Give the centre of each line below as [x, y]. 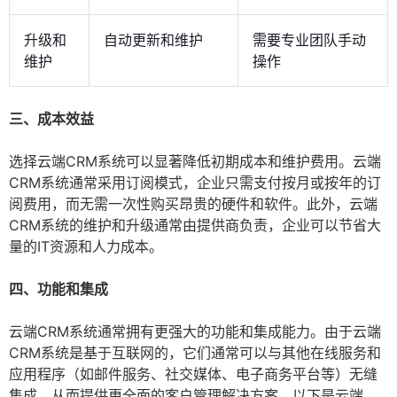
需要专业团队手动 [309, 40]
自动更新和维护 [153, 40]
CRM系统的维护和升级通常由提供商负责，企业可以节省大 [195, 226]
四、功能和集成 [58, 289]
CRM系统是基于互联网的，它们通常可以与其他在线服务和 [195, 353]
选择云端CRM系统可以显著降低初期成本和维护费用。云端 [195, 162]
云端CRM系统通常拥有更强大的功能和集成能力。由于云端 [195, 332]
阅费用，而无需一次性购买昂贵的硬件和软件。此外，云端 [193, 204]
